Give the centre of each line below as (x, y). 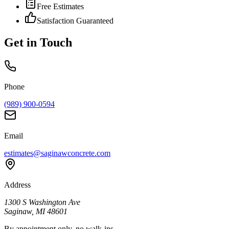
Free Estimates (60, 6)
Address (17, 185)
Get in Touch (38, 42)
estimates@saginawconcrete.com (57, 153)
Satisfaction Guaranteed (75, 20)
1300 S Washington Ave (42, 202)
